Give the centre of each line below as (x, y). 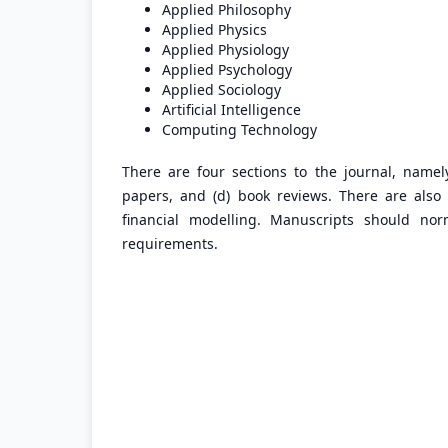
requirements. (170, 244)
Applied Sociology (221, 90)
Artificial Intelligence (231, 110)
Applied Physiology (225, 50)
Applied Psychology (227, 70)
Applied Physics (214, 30)
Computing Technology (239, 130)
